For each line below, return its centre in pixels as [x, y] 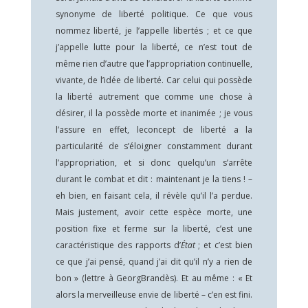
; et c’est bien [225, 245]
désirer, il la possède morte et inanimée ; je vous [154, 113]
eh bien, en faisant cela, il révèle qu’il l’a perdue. [154, 196]
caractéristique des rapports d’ [118, 245]
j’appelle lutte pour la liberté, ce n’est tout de [154, 47]
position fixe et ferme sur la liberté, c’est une [154, 229]
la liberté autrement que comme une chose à [154, 97]
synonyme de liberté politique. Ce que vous [154, 14]
